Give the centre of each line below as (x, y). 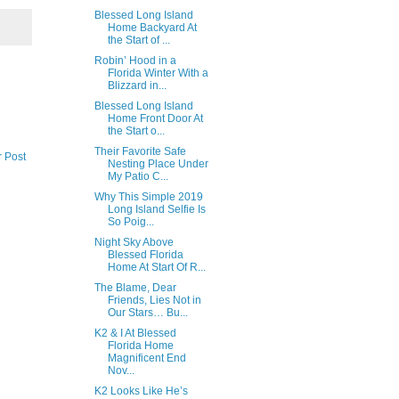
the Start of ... (138, 40)
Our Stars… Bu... (147, 313)
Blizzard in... (137, 85)
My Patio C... (138, 176)
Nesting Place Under (158, 164)
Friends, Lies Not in (154, 300)
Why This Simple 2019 (148, 197)
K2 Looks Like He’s (141, 391)
